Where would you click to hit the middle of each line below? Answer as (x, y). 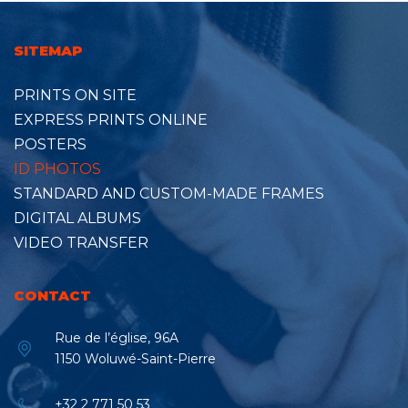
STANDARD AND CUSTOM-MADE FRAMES (169, 194)
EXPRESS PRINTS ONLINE (111, 120)
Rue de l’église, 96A (117, 338)
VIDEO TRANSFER (81, 243)
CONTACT (52, 296)
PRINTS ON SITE (75, 96)
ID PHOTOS (57, 169)
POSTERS (50, 145)
